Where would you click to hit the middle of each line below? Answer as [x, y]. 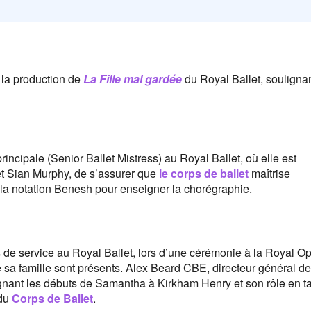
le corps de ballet [204, 174]
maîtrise [269, 174]
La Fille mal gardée [133, 79]
